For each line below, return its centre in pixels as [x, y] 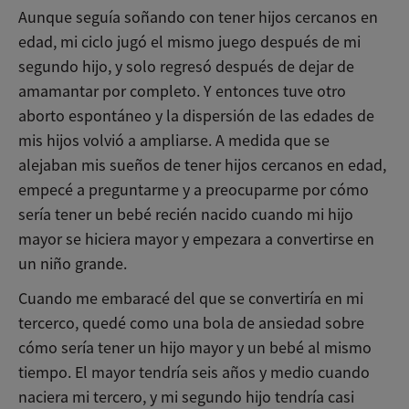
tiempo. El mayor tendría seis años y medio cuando [194, 373]
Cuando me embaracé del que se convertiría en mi [191, 299]
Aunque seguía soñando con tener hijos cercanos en [198, 18]
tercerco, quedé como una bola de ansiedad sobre [191, 324]
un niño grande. [74, 264]
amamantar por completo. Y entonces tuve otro [182, 92]
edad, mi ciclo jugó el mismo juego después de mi [189, 42]
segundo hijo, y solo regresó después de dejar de [186, 67]
